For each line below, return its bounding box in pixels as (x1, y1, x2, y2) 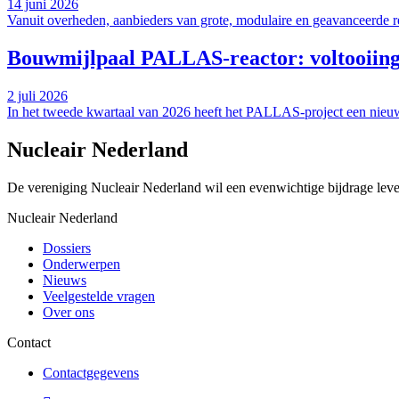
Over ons (43, 304, 94, 320)
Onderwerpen (43, 256, 120, 272)
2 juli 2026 (7, 87, 68, 103)
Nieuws (43, 272, 86, 288)
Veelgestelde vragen (43, 288, 155, 304)
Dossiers (43, 240, 91, 256)
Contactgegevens (43, 364, 139, 380)
